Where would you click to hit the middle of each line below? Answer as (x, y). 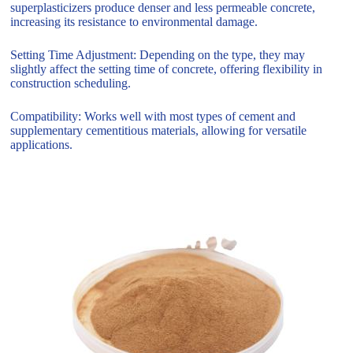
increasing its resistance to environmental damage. (134, 21)
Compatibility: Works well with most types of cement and (153, 116)
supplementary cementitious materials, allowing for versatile (159, 130)
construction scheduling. (71, 83)
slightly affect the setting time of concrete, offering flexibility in (167, 69)
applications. (42, 144)
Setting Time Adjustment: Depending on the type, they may (158, 54)
